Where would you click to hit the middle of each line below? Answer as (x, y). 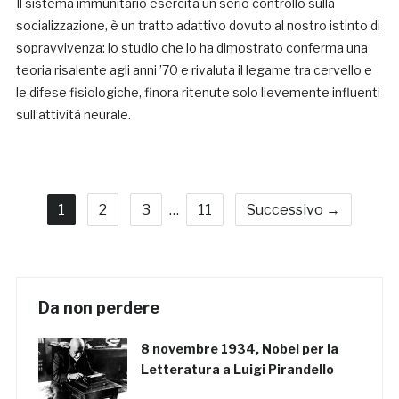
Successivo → (293, 210)
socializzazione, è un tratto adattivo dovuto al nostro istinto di (198, 26)
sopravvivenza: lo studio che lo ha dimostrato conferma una (191, 48)
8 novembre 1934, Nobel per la (239, 349)
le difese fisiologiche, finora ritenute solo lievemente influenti (198, 93)
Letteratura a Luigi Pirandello (237, 370)
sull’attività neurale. (73, 115)
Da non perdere (98, 308)
